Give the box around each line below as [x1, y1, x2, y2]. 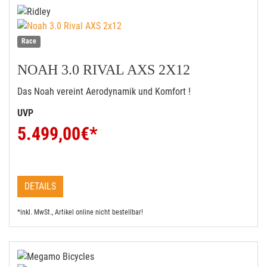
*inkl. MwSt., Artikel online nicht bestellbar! [17, 208, 143, 216]
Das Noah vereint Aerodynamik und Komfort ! [17, 86, 191, 97]
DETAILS [24, 181, 56, 192]
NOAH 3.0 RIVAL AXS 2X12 [17, 62, 190, 77]
